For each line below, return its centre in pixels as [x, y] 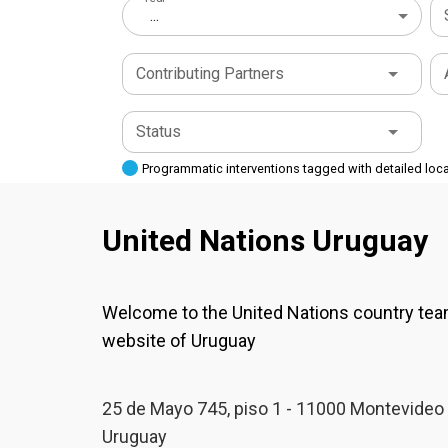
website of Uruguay [179, 340]
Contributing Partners [210, 73]
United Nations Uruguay [265, 240]
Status [158, 131]
